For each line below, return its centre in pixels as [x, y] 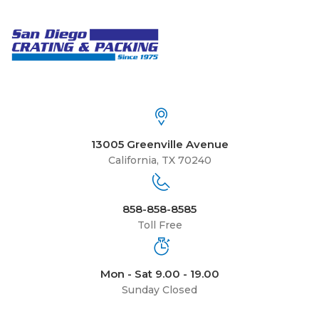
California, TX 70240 [159, 161]
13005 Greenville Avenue [159, 145]
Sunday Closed [159, 290]
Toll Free [159, 225]
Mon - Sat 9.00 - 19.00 [159, 274]
